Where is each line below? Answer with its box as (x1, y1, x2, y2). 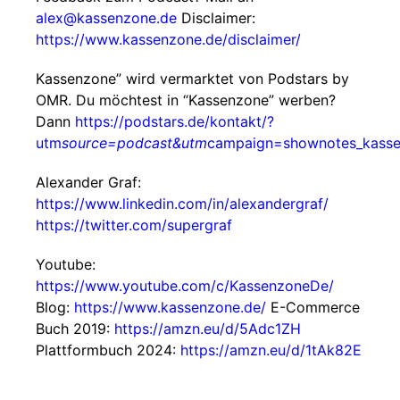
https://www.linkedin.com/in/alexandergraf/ (36, 195, 329, 212)
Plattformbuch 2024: (36, 341, 180, 359)
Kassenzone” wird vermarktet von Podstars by (36, 70, 349, 87)
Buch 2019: (36, 320, 114, 337)
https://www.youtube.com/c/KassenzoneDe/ (36, 277, 334, 295)
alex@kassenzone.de (36, 9, 177, 27)
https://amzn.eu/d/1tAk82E (180, 341, 362, 359)
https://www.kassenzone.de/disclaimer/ (36, 30, 301, 48)
